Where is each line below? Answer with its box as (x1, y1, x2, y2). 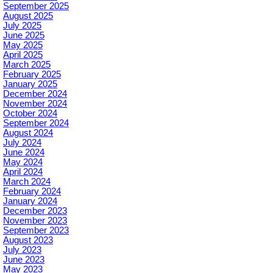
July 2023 (3, 245, 41, 255)
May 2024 (3, 157, 43, 168)
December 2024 (3, 89, 67, 99)
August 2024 (3, 128, 53, 138)
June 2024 (3, 147, 44, 158)
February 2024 (3, 186, 61, 197)
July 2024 (3, 138, 41, 148)
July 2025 (3, 21, 41, 31)
